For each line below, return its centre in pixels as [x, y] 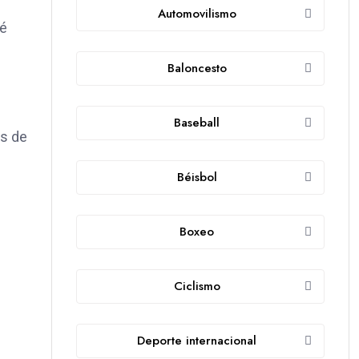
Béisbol [197, 177]
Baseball [197, 123]
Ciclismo [197, 286]
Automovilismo [197, 14]
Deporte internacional [197, 341]
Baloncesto [197, 69]
